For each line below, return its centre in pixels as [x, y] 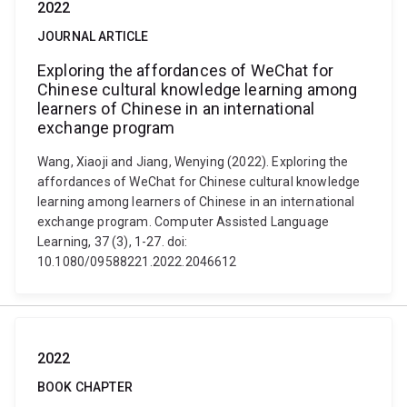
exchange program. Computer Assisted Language [184, 222]
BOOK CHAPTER [85, 387]
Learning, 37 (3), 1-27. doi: [113, 242]
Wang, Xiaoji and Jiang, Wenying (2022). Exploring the [193, 162]
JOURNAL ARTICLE [93, 36]
